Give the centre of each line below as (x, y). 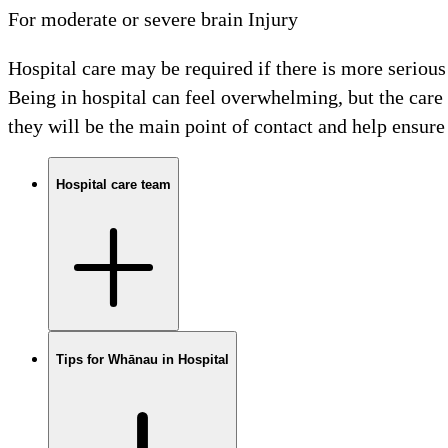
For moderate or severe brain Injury (153, 18)
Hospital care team (113, 185)
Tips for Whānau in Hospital (142, 359)
